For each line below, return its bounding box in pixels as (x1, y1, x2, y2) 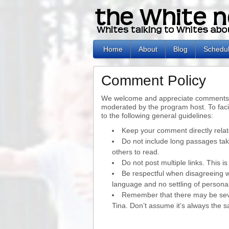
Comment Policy (101, 73, 206, 88)
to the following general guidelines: (101, 111, 213, 120)
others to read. (112, 148, 159, 156)
